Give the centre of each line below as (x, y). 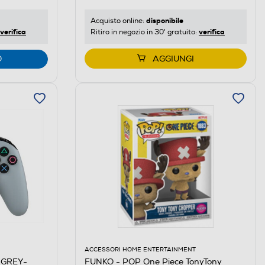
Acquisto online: (118, 21)
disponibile (164, 20)
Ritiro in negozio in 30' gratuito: (144, 32)
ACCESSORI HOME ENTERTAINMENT (140, 249)
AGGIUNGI (173, 59)
